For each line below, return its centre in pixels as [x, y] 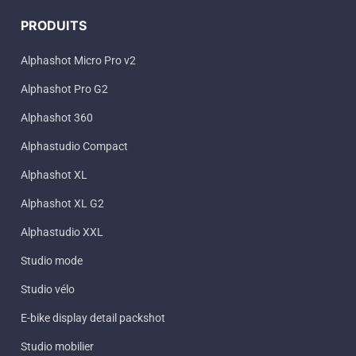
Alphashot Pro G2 [64, 89]
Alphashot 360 [57, 118]
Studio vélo [48, 290]
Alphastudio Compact [74, 147]
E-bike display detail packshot [93, 318]
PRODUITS [54, 26]
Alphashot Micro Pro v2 [78, 61]
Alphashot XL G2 [62, 204]
